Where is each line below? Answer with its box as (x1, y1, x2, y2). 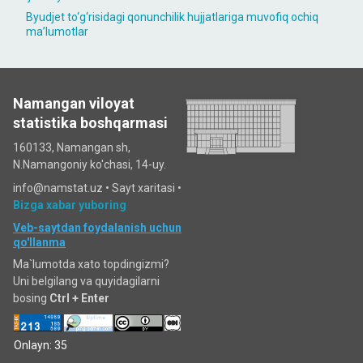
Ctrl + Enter (49, 292, 109, 305)
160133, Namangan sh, (13, 141, 130, 154)
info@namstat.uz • (13, 181, 112, 194)
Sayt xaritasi (112, 181, 175, 194)
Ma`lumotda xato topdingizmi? (13, 258, 169, 271)
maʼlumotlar (26, 25, 88, 38)
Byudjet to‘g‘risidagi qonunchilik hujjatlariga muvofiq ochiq (26, 11, 318, 23)
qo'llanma (13, 236, 66, 249)
